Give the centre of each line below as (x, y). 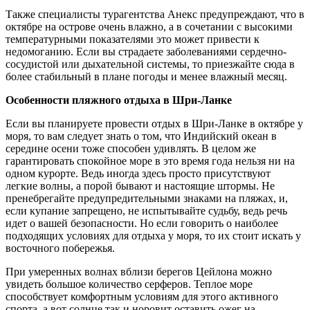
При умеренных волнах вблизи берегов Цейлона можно (139, 271)
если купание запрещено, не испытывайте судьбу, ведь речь (146, 210)
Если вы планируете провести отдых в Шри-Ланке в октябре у (154, 123)
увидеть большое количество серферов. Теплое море (129, 284)
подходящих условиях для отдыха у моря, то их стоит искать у (153, 235)
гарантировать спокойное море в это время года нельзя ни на (150, 161)
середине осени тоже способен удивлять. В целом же (131, 148)
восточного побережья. (60, 248)
